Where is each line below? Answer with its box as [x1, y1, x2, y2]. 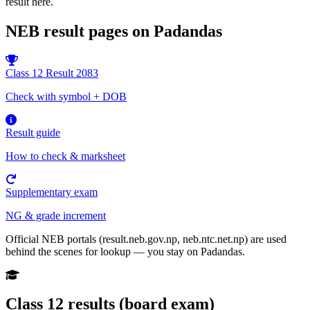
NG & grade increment [6, 209, 106, 221]
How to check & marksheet [6, 149, 125, 162]
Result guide [6, 126, 60, 138]
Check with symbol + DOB [6, 90, 127, 102]
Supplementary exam [6, 185, 98, 198]
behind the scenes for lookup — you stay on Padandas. [6, 245, 245, 257]
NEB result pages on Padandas [6, 21, 222, 40]
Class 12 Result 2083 [6, 66, 98, 79]
